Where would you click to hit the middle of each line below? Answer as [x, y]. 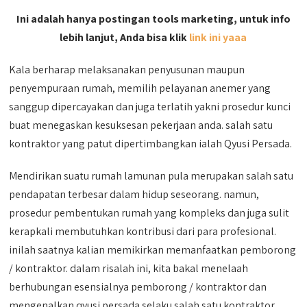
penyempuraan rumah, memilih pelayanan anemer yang [140, 88]
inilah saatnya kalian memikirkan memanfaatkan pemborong [153, 250]
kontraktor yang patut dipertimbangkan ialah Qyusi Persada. [151, 144]
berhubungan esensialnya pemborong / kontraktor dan [138, 287]
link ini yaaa [218, 37]
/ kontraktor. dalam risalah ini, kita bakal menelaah [129, 268]
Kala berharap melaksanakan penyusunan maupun [127, 70]
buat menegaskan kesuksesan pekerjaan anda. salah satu [141, 125]
